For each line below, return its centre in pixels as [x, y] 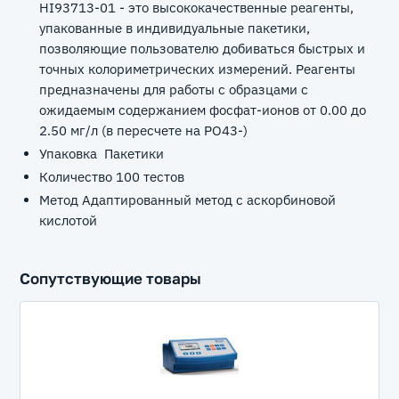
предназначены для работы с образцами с [174, 90]
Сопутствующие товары [110, 278]
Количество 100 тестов [112, 177]
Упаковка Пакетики [102, 154]
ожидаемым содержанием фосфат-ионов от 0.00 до [203, 110]
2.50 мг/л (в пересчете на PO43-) [143, 130]
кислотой [68, 220]
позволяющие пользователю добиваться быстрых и [202, 49]
